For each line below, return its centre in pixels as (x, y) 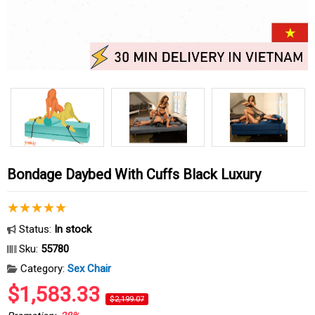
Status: (35, 229)
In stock (73, 229)
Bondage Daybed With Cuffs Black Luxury (139, 174)
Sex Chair (89, 269)
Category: (43, 269)
